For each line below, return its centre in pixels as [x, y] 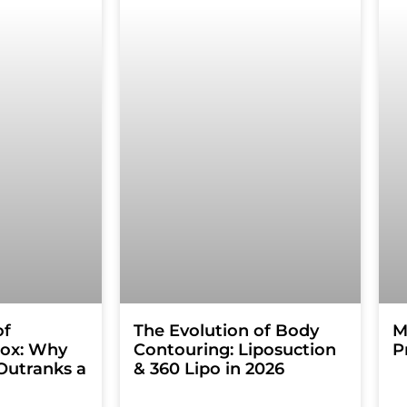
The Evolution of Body [226, 331]
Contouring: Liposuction [235, 350]
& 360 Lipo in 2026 [209, 369]
